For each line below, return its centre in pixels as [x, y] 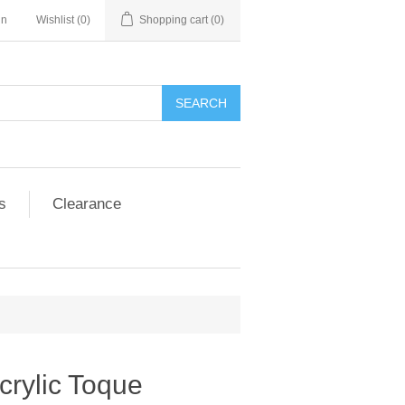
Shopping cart [174, 20]
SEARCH [201, 103]
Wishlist [55, 20]
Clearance [87, 204]
